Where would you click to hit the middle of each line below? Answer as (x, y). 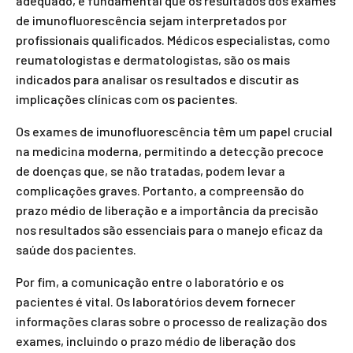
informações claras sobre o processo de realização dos (171, 321)
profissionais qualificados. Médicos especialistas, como (173, 40)
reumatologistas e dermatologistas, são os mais (153, 59)
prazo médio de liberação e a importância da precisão (167, 210)
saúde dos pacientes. (76, 249)
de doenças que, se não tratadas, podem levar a (150, 171)
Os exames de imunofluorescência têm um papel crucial (174, 131)
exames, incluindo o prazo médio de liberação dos (156, 341)
